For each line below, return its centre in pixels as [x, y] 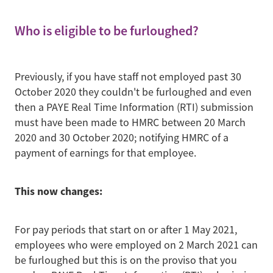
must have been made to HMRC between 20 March [130, 122]
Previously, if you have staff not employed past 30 [128, 76]
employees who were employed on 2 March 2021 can [136, 245]
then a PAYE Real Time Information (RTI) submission [134, 107]
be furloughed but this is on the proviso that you [126, 260]
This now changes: [60, 191]
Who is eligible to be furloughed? [107, 30]
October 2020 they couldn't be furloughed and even [133, 92]
